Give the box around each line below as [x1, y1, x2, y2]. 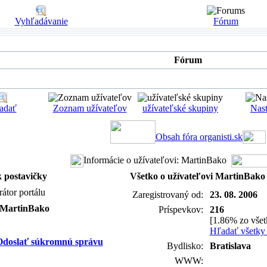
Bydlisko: [166, 241, 206, 251]
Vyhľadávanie [14, 16, 68, 26]
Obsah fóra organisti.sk [155, 132, 243, 142]
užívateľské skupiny [142, 103, 218, 113]
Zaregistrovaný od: [132, 190, 206, 200]
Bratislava [209, 241, 251, 251]
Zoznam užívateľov [52, 103, 127, 113]
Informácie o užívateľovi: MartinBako [83, 154, 226, 165]
